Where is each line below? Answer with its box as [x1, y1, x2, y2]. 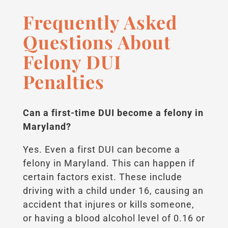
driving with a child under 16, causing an [22, 185, 204, 196]
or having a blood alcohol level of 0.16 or [22, 213, 205, 224]
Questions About [22, 30, 171, 54]
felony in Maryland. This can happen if [22, 158, 195, 169]
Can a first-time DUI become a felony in [22, 107, 204, 119]
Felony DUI [22, 49, 122, 74]
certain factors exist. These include [22, 172, 182, 183]
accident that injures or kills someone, [22, 199, 194, 210]
